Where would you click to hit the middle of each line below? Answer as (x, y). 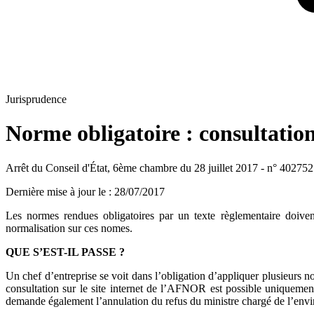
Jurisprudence (36, 99)
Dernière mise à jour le (56, 191)
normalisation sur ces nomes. (69, 228)
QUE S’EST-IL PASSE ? (65, 252)
